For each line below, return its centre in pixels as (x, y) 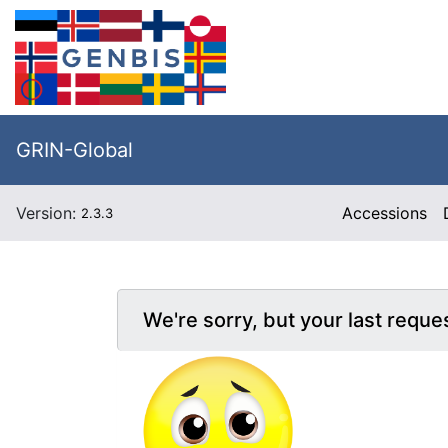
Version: (48, 213)
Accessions (385, 213)
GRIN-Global (74, 150)
